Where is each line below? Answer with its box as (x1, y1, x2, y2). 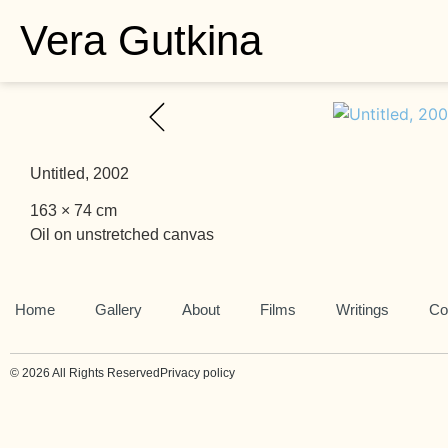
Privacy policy (160, 366, 235, 380)
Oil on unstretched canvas (30, 226, 214, 243)
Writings (336, 301, 389, 318)
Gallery (95, 301, 142, 318)
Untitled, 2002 (30, 165, 129, 182)
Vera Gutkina (20, 17, 262, 64)
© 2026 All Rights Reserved (10, 366, 160, 380)
